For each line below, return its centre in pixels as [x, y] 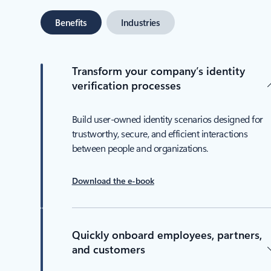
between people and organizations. [140, 148]
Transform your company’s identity [158, 71]
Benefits [71, 23]
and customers [108, 250]
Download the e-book [113, 181]
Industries [140, 23]
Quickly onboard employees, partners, [167, 235]
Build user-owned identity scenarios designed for [167, 119]
